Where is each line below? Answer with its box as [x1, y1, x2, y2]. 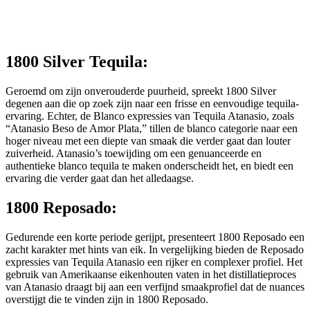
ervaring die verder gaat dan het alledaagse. [6, 172, 194, 185]
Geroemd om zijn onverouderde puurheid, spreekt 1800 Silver [6, 85, 276, 98]
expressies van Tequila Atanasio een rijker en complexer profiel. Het [6, 255, 302, 268]
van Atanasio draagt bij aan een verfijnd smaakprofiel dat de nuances [6, 280, 304, 293]
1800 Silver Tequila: [6, 53, 148, 71]
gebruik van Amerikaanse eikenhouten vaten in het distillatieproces [6, 268, 296, 280]
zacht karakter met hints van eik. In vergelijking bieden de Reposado [6, 243, 304, 255]
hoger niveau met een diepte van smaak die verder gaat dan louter [6, 135, 291, 147]
